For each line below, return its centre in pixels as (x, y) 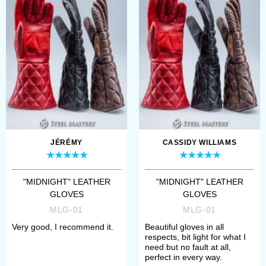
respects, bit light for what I (195, 237)
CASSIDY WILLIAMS (199, 142)
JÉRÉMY (66, 142)
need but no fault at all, (188, 247)
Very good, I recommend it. (63, 227)
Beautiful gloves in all (184, 227)
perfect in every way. (183, 257)
